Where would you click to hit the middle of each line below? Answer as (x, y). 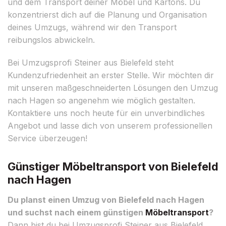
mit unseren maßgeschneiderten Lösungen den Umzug (113, 88)
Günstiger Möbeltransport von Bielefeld (113, 166)
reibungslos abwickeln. (51, 40)
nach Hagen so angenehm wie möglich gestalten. (101, 100)
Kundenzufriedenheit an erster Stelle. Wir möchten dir (111, 75)
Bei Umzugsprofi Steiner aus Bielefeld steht (91, 62)
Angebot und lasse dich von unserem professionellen (110, 125)
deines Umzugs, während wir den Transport (92, 27)
